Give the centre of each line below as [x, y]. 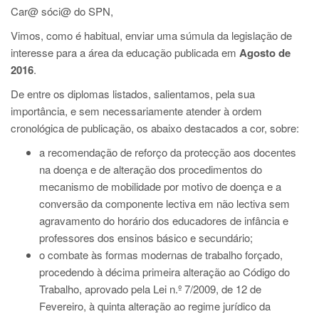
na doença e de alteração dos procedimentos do [151, 169]
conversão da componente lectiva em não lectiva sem [164, 203]
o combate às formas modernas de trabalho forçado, [161, 255]
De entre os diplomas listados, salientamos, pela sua [133, 94]
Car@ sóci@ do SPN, [62, 11]
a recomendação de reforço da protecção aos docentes [168, 152]
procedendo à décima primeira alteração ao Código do [164, 272]
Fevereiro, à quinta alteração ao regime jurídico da [155, 306]
